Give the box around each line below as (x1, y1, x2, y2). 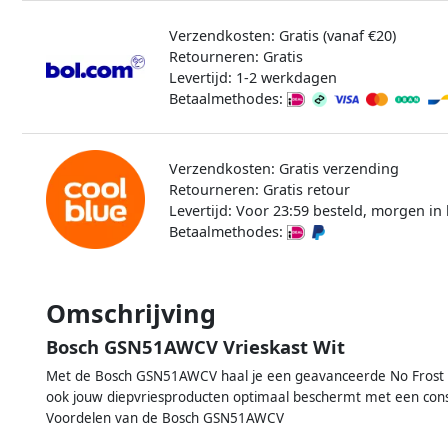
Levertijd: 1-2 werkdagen (168, 67, 337, 87)
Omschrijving (46, 295, 216, 330)
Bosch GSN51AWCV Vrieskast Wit (46, 333, 345, 359)
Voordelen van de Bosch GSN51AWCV (46, 408, 284, 427)
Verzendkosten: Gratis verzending (168, 158, 399, 178)
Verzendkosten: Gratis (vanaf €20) (168, 25, 396, 45)
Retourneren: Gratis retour (168, 179, 350, 199)
